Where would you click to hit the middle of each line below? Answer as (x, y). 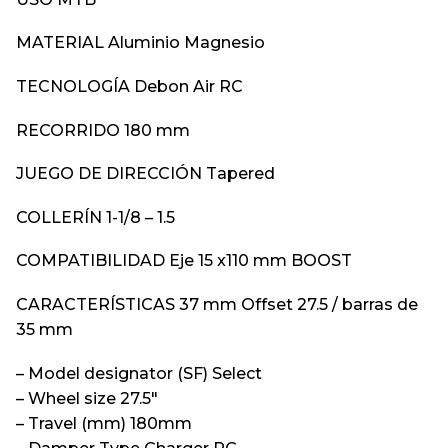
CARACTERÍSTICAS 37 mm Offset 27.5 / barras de (217, 304)
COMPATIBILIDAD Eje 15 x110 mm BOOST (184, 261)
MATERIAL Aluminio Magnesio (140, 43)
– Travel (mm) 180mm (104, 423)
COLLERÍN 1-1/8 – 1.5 (95, 217)
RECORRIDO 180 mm (103, 130)
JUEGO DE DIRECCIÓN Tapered (145, 174)
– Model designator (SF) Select (139, 373)
